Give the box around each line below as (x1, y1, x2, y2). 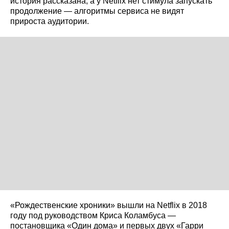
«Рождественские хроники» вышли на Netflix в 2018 (10, 200, 207, 210)
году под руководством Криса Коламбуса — (10, 211, 176, 220)
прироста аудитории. (10, 16, 89, 26)
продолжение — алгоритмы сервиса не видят (10, 6, 184, 15)
